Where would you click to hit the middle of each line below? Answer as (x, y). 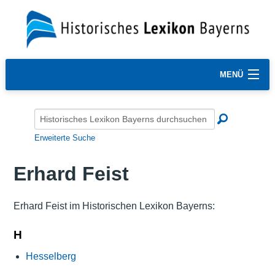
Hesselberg (51, 256)
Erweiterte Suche (65, 137)
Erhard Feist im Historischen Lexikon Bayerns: (114, 206)
